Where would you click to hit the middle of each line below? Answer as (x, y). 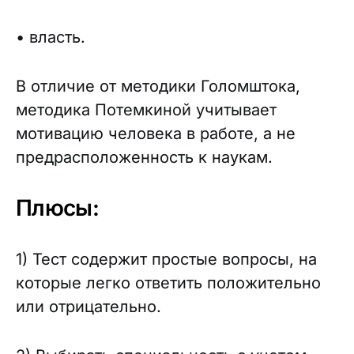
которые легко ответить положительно (168, 283)
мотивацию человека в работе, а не (156, 134)
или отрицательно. (88, 307)
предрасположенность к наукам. (144, 157)
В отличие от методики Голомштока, (158, 86)
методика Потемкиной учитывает (146, 110)
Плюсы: (57, 208)
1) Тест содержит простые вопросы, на (166, 259)
